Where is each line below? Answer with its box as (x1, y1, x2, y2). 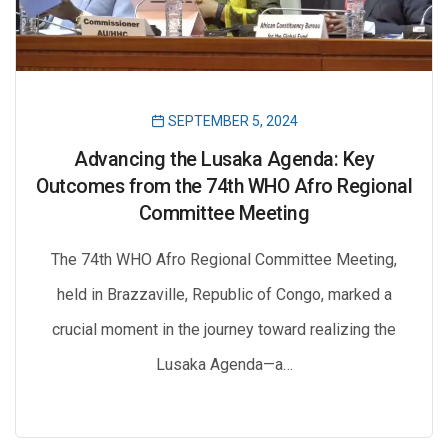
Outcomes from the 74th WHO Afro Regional (36, 175, 412, 198)
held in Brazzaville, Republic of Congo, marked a (56, 285, 392, 304)
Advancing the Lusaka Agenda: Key (74, 148, 374, 171)
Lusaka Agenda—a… (155, 355, 293, 374)
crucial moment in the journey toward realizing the (52, 320, 396, 339)
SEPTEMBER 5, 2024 (164, 113, 298, 129)
